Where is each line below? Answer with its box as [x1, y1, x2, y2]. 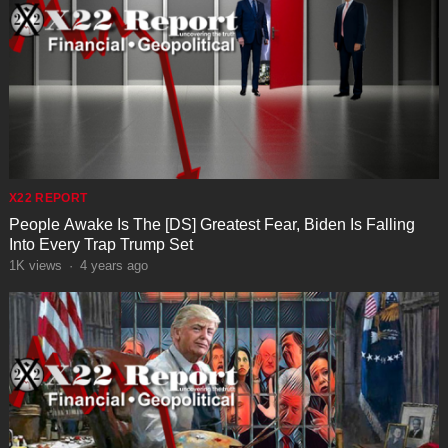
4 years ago [79, 257, 148, 273]
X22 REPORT [8, 190, 88, 205]
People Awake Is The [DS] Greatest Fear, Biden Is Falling [8, 215, 415, 233]
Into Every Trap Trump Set [8, 235, 193, 253]
